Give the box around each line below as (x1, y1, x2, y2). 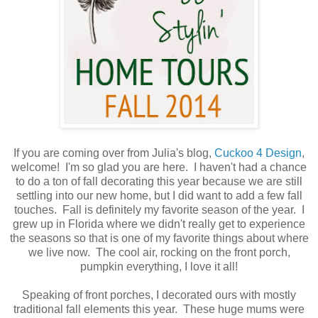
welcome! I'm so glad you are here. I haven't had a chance (11, 161, 307, 174)
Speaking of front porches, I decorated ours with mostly (22, 289, 296, 302)
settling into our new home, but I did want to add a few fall (16, 190, 302, 202)
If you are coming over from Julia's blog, (13, 147, 214, 160)
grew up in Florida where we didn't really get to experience (13, 218, 305, 231)
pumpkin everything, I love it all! (80, 261, 238, 273)
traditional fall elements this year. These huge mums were (13, 303, 305, 316)
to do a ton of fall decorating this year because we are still (16, 175, 302, 188)
